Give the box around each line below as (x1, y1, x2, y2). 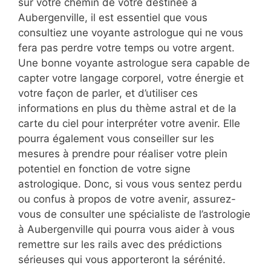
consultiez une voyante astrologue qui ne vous (18, 26, 243, 39)
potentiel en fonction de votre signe (18, 162, 191, 175)
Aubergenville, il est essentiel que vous (18, 11, 207, 24)
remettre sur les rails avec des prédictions (18, 238, 222, 250)
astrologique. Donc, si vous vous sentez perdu (18, 177, 242, 190)
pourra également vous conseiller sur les (18, 132, 214, 145)
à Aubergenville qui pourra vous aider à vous (18, 223, 235, 235)
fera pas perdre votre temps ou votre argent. (18, 41, 235, 54)
